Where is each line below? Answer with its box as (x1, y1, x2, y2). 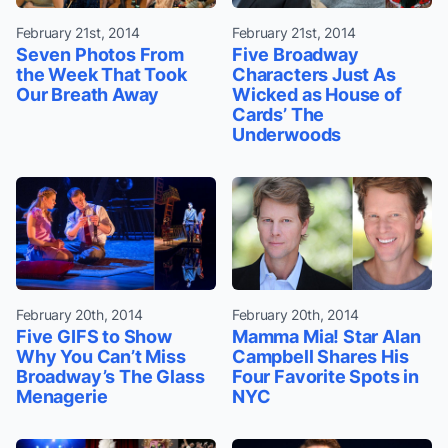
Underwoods (232, 124, 342, 146)
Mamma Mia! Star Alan (232, 325, 421, 347)
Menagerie (16, 385, 108, 407)
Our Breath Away (16, 84, 160, 106)
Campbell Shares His (232, 345, 409, 367)
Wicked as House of (232, 84, 402, 106)
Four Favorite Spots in (232, 365, 420, 387)
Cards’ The (232, 104, 325, 126)
